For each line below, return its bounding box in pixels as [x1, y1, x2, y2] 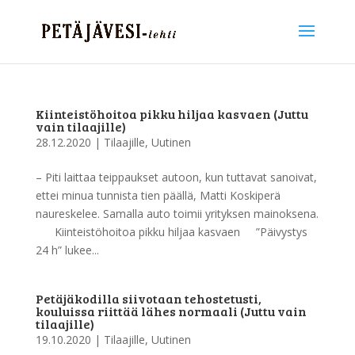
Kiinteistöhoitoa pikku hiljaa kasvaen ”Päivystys [35, 224, 307, 239]
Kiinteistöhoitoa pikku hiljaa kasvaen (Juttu [35, 105, 308, 122]
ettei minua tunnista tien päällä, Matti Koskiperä [35, 188, 281, 203]
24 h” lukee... [35, 242, 99, 258]
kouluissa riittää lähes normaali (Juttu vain [35, 303, 307, 319]
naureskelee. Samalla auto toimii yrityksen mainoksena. [35, 206, 319, 221]
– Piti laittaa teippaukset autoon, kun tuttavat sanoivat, [35, 170, 317, 185]
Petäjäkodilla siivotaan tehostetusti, [35, 290, 261, 307]
